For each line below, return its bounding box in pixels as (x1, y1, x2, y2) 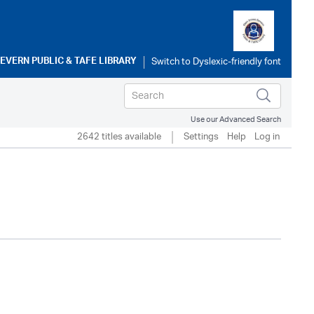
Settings (184, 127, 219, 147)
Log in (254, 127, 280, 147)
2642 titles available (77, 127, 161, 147)
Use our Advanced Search (191, 111, 281, 128)
